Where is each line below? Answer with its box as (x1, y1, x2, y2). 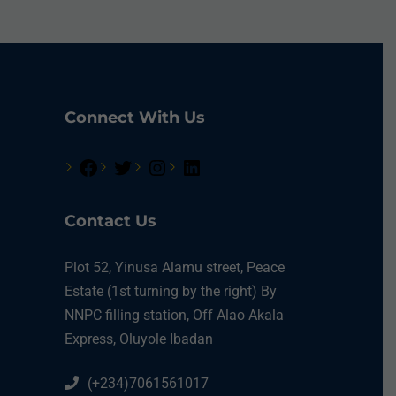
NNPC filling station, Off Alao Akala (65, 306, 284, 324)
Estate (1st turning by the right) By (65, 282, 277, 300)
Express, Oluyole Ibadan (65, 330, 213, 347)
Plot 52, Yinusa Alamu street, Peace (65, 258, 285, 276)
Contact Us (65, 210, 156, 231)
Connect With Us (65, 107, 205, 127)
